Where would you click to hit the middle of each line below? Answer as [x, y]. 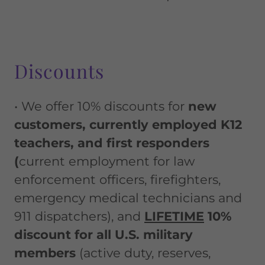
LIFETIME [174, 216]
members [45, 253]
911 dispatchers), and [79, 216]
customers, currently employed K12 [128, 125]
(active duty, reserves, [143, 253]
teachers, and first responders [112, 143]
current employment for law [107, 161]
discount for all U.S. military [104, 235]
